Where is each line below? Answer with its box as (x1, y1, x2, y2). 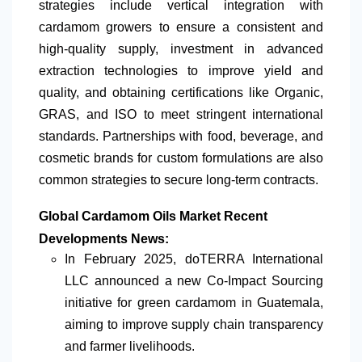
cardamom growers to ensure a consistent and (39, 19, 323, 34)
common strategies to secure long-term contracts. (39, 172, 318, 187)
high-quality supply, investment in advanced (39, 41, 323, 56)
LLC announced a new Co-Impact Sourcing (65, 273, 323, 288)
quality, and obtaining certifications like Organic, (39, 85, 323, 99)
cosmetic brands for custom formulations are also (39, 150, 323, 165)
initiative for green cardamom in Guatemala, (65, 295, 323, 309)
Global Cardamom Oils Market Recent (39, 208, 267, 223)
